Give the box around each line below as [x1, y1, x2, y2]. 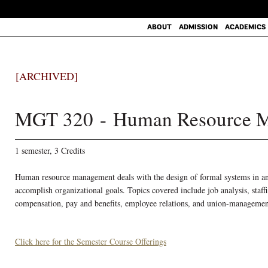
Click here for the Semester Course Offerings [15, 236, 166, 247]
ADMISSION [178, 22, 218, 32]
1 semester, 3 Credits [15, 145, 85, 156]
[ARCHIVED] [16, 69, 78, 83]
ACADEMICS [224, 22, 266, 32]
